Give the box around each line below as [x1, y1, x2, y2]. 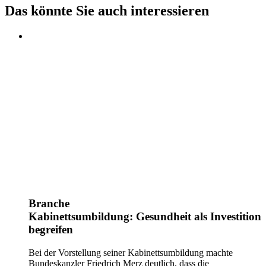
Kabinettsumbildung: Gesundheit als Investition [28, 210, 261, 223]
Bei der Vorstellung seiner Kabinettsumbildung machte [28, 247, 233, 258]
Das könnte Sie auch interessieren [5, 3, 209, 19]
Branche [28, 197, 69, 210]
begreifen [28, 223, 73, 236]
